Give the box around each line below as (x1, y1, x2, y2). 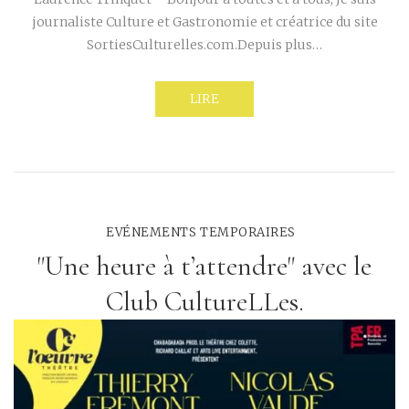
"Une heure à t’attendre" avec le (37, 249, 372, 284)
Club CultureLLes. (105, 285, 304, 320)
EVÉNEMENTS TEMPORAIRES (106, 225, 296, 241)
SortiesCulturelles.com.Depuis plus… (87, 37, 322, 54)
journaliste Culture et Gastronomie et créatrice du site (31, 14, 378, 31)
